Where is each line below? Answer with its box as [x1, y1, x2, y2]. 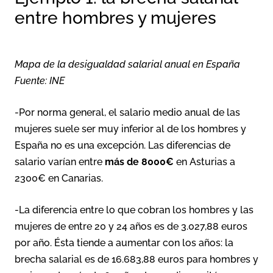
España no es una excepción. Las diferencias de [15, 139, 230, 151]
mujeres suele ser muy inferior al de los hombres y [15, 122, 246, 135]
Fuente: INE [15, 74, 65, 87]
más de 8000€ [105, 155, 174, 168]
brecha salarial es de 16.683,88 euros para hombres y [15, 253, 258, 265]
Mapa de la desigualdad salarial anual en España [15, 58, 240, 70]
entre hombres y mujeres [15, 7, 216, 28]
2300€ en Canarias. [15, 172, 103, 184]
